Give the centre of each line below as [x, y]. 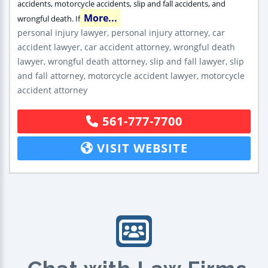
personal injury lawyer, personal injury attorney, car [121, 33]
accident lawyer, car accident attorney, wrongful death [126, 47]
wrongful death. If [49, 19]
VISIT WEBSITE [140, 148]
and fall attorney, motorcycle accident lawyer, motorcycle [131, 76]
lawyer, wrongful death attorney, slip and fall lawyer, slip [131, 61]
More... [100, 18]
